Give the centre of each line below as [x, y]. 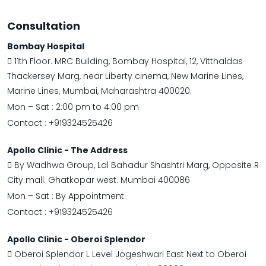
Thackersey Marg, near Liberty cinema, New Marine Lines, [125, 76]
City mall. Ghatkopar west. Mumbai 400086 [99, 180]
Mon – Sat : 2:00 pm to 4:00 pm [73, 107]
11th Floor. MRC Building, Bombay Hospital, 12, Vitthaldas [127, 61]
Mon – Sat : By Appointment [66, 196]
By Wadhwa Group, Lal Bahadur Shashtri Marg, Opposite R [135, 165]
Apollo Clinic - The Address [67, 151]
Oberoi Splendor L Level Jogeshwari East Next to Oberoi [129, 254]
